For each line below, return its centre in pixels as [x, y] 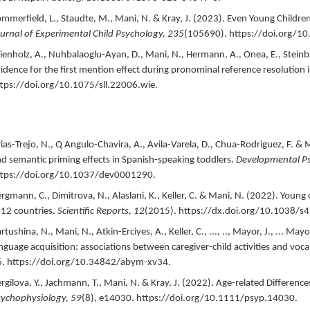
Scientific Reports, [95, 211]
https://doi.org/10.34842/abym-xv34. [89, 262]
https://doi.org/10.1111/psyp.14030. [217, 298]
